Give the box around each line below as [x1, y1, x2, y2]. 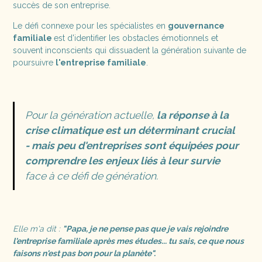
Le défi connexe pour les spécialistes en [13, 20, 168, 30]
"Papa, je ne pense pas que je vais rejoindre [63, 223, 229, 233]
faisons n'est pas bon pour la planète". [13, 248, 156, 258]
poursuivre [13, 57, 56, 67]
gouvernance [168, 20, 225, 30]
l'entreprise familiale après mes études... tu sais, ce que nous [13, 236, 244, 246]
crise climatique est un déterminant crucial [25, 125, 235, 137]
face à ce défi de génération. [25, 170, 158, 182]
